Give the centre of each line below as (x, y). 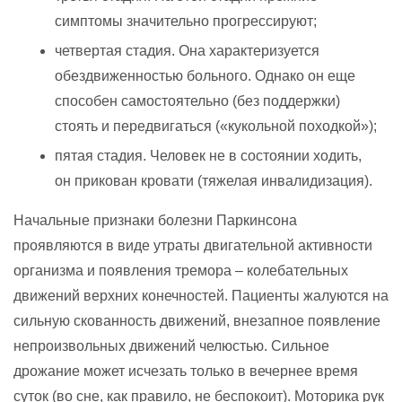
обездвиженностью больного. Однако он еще (205, 75)
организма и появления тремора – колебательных (181, 270)
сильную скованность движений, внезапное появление (197, 320)
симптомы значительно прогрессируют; (186, 21)
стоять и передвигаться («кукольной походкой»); (216, 126)
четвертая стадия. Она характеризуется (187, 50)
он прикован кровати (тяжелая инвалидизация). (214, 180)
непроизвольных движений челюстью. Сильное (171, 345)
